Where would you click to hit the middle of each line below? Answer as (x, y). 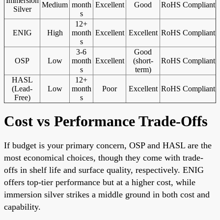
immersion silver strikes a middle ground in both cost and (107, 194)
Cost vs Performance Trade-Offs (106, 121)
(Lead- (22, 88)
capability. (22, 206)
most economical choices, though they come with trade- (104, 157)
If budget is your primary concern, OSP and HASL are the (108, 145)
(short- (143, 60)
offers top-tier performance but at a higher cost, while (100, 182)
